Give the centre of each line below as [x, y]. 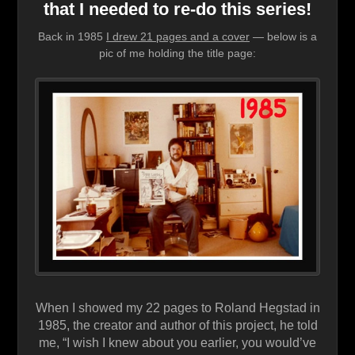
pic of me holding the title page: [177, 53]
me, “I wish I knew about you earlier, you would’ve [177, 343]
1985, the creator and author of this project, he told [177, 325]
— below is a [283, 36]
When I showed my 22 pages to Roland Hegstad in [177, 308]
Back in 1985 [72, 36]
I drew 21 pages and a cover [178, 36]
